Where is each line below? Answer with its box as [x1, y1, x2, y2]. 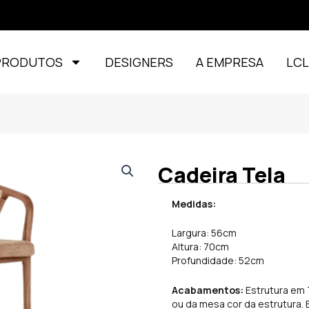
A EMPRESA [196, 54, 264, 70]
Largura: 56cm [172, 226, 237, 240]
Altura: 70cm [172, 240, 230, 254]
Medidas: [172, 197, 217, 210]
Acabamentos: [172, 283, 244, 297]
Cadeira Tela [158, 161, 286, 189]
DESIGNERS [105, 54, 174, 70]
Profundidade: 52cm [172, 254, 265, 268]
